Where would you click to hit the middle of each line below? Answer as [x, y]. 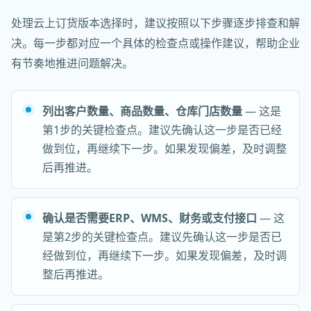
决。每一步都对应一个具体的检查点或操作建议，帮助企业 [155, 43]
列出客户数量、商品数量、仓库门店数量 [142, 111]
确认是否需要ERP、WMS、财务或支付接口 [150, 218]
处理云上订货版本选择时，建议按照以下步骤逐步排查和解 [155, 23]
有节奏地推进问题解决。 [72, 63]
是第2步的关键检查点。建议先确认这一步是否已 [162, 237]
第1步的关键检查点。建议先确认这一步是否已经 [162, 130]
